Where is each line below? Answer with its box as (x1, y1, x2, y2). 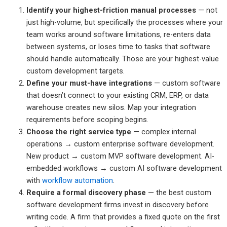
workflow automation (42, 175, 113, 185)
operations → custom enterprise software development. (26, 139, 214, 148)
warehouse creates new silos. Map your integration (26, 102, 196, 112)
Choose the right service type (26, 127, 131, 136)
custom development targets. (26, 66, 125, 75)
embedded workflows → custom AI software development (26, 163, 222, 173)
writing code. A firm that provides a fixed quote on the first (26, 212, 220, 221)
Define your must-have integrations (26, 78, 152, 88)
